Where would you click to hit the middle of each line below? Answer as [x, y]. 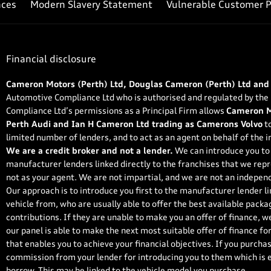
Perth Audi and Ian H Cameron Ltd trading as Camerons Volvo [134, 124]
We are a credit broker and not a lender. [90, 151]
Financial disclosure [51, 60]
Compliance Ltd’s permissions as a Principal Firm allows [116, 111]
